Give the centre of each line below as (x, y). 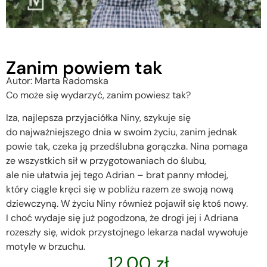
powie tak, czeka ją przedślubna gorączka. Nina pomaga (127, 147)
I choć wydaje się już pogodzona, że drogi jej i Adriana (122, 218)
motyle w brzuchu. (46, 247)
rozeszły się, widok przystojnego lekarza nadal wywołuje (127, 232)
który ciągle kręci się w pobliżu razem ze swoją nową (120, 190)
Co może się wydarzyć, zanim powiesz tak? (98, 95)
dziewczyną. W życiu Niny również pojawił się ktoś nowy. (127, 204)
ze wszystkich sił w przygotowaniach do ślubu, (106, 161)
